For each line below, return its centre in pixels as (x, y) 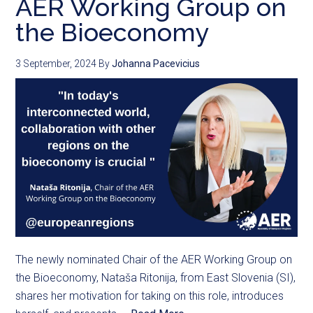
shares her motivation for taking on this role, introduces (150, 296)
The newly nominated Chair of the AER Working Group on (154, 259)
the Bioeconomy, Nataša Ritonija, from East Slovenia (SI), (156, 277)
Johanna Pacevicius (156, 64)
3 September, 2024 (56, 64)
